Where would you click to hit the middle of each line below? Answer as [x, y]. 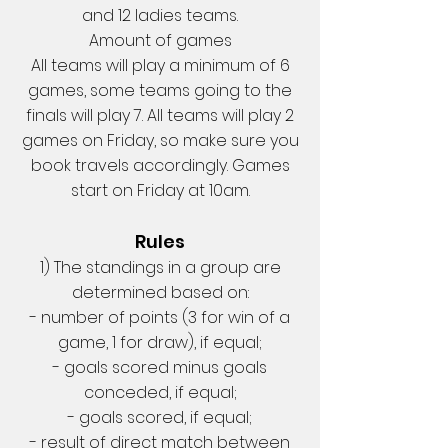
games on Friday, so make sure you [160, 140]
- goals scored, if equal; [160, 417]
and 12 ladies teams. [160, 15]
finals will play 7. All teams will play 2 [160, 115]
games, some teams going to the [160, 90]
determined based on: [160, 292]
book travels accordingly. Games [160, 165]
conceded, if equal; [160, 392]
